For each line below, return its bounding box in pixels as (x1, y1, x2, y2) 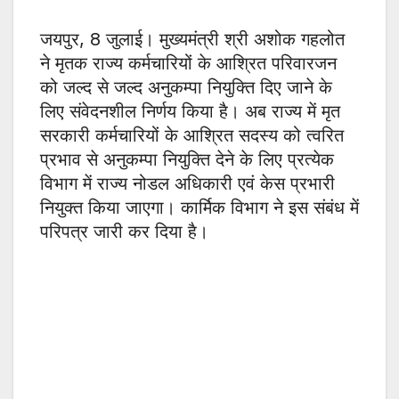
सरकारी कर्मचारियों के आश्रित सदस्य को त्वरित (40, 125, 344, 147)
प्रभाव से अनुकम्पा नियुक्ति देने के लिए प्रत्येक (40, 149, 334, 171)
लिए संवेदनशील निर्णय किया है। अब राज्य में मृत (40, 101, 340, 123)
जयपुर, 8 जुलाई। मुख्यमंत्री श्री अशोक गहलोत (40, 28, 345, 51)
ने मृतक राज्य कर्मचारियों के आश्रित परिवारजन (40, 53, 337, 75)
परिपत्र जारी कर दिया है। (40, 221, 208, 243)
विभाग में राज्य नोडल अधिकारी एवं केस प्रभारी (40, 173, 335, 195)
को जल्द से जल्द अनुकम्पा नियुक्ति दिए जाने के (40, 77, 332, 99)
